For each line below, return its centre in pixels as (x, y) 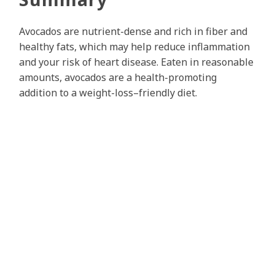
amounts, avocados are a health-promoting (118, 78)
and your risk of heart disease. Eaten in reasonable (136, 62)
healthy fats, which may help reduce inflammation (134, 47)
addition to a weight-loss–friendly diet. (108, 93)
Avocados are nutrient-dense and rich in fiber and (133, 32)
